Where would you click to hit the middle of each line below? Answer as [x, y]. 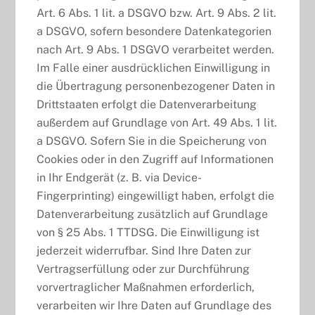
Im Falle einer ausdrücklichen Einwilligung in [154, 67]
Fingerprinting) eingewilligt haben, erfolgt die [156, 195]
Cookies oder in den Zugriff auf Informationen [155, 159]
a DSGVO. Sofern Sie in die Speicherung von [152, 141]
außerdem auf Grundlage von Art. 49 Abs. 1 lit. [157, 122]
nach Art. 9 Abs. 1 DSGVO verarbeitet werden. [156, 49]
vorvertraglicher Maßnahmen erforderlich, [146, 287]
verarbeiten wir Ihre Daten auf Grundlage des [154, 305]
